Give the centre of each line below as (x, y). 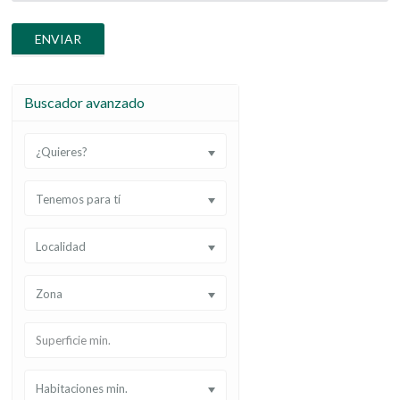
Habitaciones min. (82, 388)
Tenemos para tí (78, 199)
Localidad (61, 246)
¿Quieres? (62, 152)
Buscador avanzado (84, 102)
